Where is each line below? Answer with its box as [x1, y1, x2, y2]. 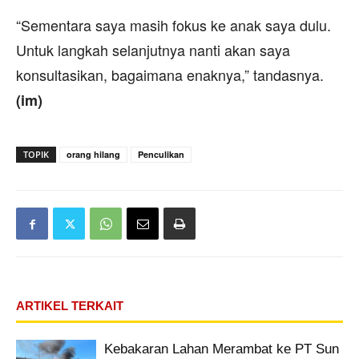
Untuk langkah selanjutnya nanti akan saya [16, 38, 290, 60]
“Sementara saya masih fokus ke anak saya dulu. [16, 14, 331, 35]
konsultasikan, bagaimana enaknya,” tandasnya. [16, 63, 324, 85]
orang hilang [67, 147, 120, 160]
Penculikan [138, 147, 184, 160]
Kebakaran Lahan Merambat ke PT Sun [104, 341, 339, 357]
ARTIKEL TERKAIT [16, 298, 123, 313]
